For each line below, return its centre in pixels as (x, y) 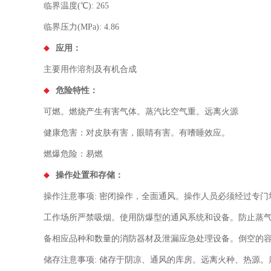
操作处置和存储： (90, 175)
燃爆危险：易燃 (73, 154)
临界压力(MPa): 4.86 (81, 27)
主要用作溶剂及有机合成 (90, 69)
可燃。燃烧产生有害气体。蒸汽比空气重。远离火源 (141, 111)
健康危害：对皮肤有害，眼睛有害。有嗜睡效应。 (137, 132)
